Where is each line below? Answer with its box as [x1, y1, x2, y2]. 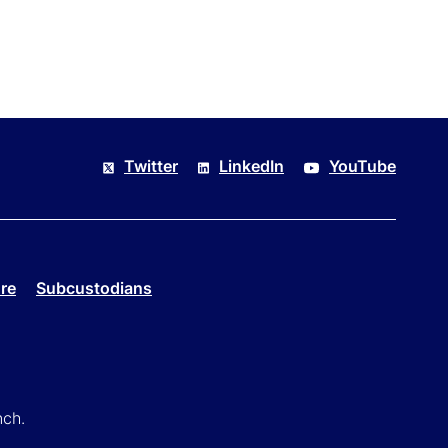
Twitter [124, 156, 178, 177]
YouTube [329, 156, 396, 177]
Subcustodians [36, 278, 152, 299]
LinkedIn [219, 156, 284, 177]
